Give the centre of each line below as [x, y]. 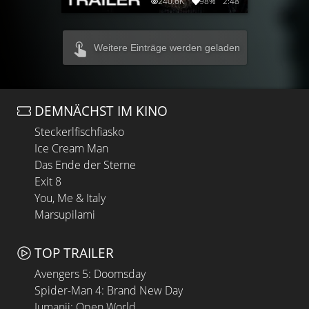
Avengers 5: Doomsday [90, 273]
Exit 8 [48, 181]
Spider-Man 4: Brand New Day [109, 290]
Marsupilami [65, 215]
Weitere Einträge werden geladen [167, 48]
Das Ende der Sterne [85, 165]
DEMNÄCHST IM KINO [101, 111]
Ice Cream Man [71, 148]
